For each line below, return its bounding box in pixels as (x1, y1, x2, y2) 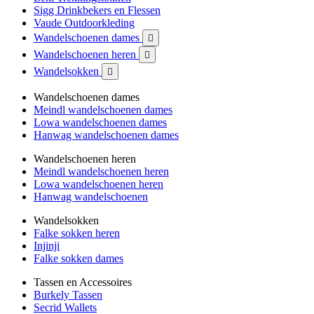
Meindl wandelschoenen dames (34, 104, 172, 116)
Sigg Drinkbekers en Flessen (34, 4, 161, 16)
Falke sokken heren (34, 227, 120, 239)
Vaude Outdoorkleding (34, 17, 135, 29)
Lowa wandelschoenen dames (34, 116, 167, 128)
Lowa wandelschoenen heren (34, 178, 163, 190)
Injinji (34, 240, 60, 252)
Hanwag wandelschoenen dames (34, 129, 179, 141)
